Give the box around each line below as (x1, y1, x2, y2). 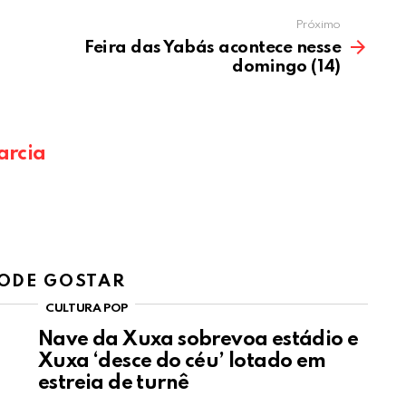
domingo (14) (232, 58, 341, 76)
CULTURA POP (45, 303, 129, 315)
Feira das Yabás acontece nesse (84, 39, 341, 57)
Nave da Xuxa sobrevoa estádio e (38, 330, 359, 351)
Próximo (295, 19, 341, 32)
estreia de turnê (38, 373, 189, 394)
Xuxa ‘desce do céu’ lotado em (38, 352, 326, 372)
